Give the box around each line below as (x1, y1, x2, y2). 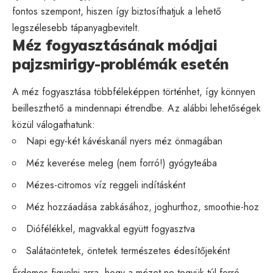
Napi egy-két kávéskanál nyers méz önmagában (26, 134, 222, 149)
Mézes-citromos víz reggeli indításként (26, 178, 185, 193)
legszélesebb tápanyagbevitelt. (12, 20, 140, 35)
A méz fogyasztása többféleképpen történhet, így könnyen (12, 85, 255, 99)
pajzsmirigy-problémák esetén (12, 54, 230, 73)
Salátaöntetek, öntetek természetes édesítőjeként (26, 244, 230, 258)
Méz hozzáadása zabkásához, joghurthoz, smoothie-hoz (26, 200, 259, 214)
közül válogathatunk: (12, 118, 95, 132)
